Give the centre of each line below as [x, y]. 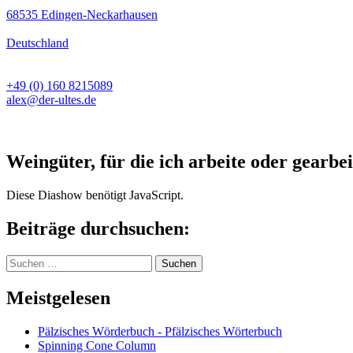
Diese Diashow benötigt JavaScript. [95, 195]
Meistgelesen [58, 297]
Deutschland [37, 43]
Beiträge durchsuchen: [98, 228]
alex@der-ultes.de [51, 100]
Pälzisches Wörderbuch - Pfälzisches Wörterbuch [160, 331]
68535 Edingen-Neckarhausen [82, 15]
